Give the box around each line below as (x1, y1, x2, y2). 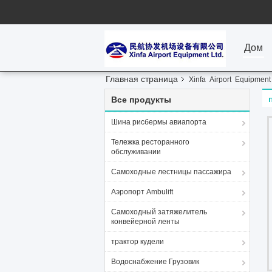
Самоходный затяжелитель (111, 208, 207, 216)
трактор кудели (111, 237, 164, 246)
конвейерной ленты (111, 217, 180, 226)
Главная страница (106, 74, 178, 84)
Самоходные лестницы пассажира (111, 168, 231, 176)
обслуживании (111, 148, 161, 156)
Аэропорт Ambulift (111, 188, 173, 196)
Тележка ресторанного (111, 138, 189, 146)
